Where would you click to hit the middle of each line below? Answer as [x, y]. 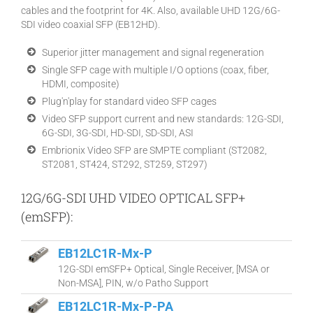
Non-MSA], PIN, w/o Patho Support [133, 283]
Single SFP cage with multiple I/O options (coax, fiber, [155, 70]
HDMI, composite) [81, 84]
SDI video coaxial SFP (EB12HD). [90, 24]
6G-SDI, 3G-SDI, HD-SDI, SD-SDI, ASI [118, 133]
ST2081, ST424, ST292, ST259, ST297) [125, 164]
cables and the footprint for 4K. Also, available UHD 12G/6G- [151, 10]
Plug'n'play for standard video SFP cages [129, 101]
